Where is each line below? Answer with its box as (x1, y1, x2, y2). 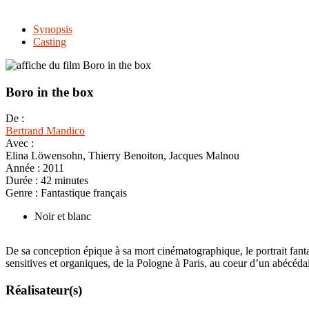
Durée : (6, 175, 41, 187)
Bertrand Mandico (6, 125, 85, 137)
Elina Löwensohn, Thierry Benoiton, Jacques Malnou (6, 150, 239, 162)
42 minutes (41, 175, 88, 187)
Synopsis (33, 23, 72, 35)
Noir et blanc (34, 210, 91, 223)
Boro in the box (6, 84, 94, 99)
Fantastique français (41, 187, 127, 199)
